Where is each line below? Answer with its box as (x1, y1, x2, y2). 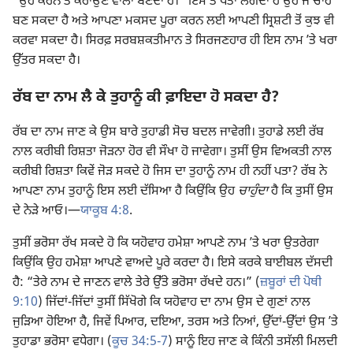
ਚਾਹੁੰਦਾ (238, 183, 268, 200)
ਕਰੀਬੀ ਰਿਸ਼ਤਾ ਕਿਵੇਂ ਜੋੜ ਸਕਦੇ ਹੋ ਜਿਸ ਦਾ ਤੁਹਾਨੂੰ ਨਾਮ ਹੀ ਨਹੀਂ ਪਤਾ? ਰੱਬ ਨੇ (13, 163, 327, 180)
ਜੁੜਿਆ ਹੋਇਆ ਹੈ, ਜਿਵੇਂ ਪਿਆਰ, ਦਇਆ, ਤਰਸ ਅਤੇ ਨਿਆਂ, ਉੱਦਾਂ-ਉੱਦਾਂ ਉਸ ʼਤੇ (13, 314, 338, 331)
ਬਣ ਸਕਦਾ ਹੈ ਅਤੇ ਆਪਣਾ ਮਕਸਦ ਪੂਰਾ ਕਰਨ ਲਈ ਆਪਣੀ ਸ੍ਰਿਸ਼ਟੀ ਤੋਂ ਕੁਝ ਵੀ (13, 13, 334, 31)
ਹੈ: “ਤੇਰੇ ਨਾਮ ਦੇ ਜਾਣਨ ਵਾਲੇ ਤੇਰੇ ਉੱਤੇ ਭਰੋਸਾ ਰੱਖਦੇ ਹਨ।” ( (13, 274, 260, 292)
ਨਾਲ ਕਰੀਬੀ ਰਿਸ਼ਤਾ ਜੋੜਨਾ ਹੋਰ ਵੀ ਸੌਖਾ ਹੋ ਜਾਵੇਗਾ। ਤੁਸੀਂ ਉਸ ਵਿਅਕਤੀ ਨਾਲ (13, 143, 332, 161)
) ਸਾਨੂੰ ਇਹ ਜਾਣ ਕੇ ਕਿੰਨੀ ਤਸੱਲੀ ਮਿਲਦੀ (168, 333, 337, 351)
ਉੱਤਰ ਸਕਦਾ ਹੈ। (13, 53, 80, 70)
